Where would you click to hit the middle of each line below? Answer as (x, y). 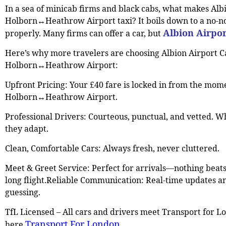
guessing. (23, 192)
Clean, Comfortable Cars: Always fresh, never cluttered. (112, 148)
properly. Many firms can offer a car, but (84, 33)
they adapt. (27, 128)
